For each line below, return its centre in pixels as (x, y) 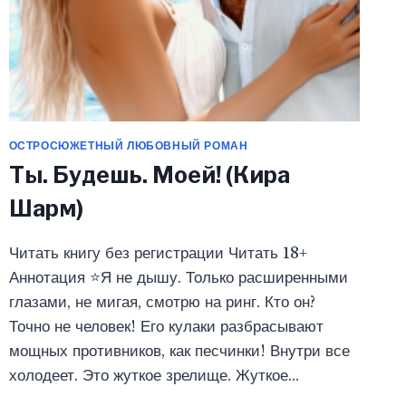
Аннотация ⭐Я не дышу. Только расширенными (178, 278)
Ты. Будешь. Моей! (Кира (149, 175)
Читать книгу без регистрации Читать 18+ (158, 254)
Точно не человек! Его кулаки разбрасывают (166, 327)
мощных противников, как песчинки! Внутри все (179, 352)
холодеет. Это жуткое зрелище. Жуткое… (154, 376)
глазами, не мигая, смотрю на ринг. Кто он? (162, 303)
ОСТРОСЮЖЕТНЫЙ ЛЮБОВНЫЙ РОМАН (128, 145)
